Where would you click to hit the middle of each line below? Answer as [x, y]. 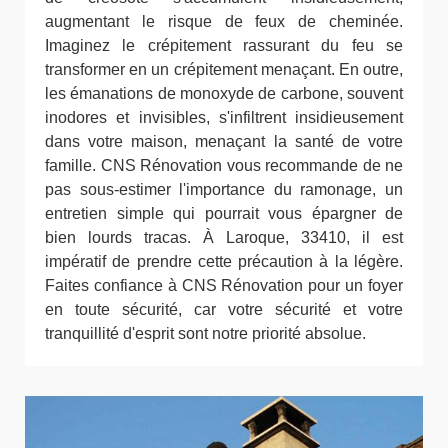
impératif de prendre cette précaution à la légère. [224, 262]
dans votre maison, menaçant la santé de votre [224, 142]
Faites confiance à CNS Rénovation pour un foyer [224, 286]
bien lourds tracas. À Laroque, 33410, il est [224, 238]
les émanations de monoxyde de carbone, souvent [224, 94]
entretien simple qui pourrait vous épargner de [224, 214]
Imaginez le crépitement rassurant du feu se [224, 46]
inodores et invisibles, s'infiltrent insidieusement [224, 118]
